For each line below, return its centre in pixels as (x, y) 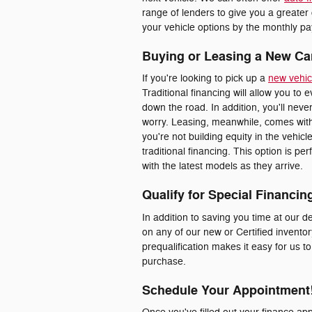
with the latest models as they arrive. (223, 166)
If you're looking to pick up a (205, 78)
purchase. (164, 261)
